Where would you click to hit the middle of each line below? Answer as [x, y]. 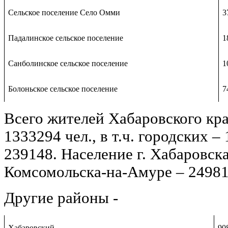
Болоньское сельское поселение [63, 89]
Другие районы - [61, 198]
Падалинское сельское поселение [66, 38]
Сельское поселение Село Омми [64, 12]
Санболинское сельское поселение [68, 63]
